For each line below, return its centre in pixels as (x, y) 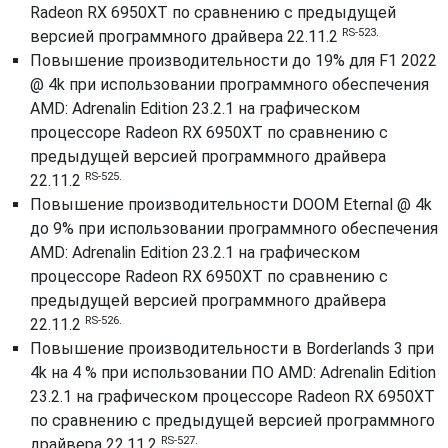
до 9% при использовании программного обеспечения (234, 228)
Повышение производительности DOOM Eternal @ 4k (231, 204)
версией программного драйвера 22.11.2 (186, 36)
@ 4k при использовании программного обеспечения (229, 84)
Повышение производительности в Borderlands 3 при (232, 348)
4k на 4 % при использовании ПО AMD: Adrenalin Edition (233, 372)
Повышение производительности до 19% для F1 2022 (233, 60)
